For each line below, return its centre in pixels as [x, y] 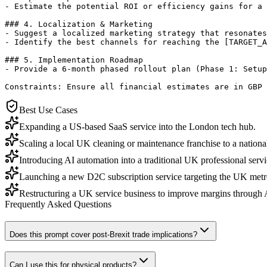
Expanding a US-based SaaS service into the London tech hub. [137, 126]
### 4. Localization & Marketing [79, 24]
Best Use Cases [48, 110]
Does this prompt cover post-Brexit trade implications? [103, 234]
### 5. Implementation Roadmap [74, 60]
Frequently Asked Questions [58, 204]
